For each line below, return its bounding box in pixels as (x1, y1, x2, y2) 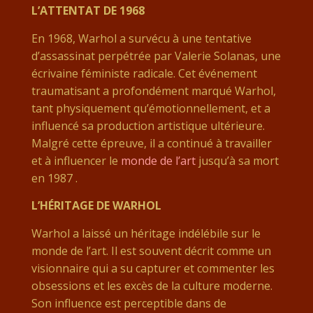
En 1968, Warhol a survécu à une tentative (31, 31, 252, 47)
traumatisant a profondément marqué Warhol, (31, 83, 276, 99)
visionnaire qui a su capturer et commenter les (31, 261, 275, 277)
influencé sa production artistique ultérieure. (31, 118, 265, 134)
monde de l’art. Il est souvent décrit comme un (31, 243, 271, 259)
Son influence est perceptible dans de (31, 296, 226, 312)
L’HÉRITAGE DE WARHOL (31, 198, 161, 214)
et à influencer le (31, 153, 121, 169)
